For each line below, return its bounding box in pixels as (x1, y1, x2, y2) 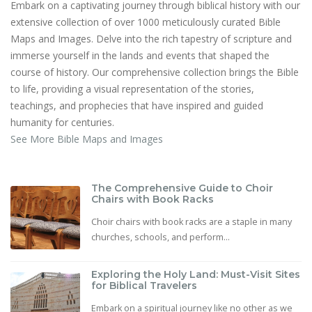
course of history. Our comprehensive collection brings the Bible (10, 65, 299, 79)
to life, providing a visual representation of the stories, (10, 82, 254, 96)
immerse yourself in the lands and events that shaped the (10, 49, 270, 63)
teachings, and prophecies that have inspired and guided (10, 99, 263, 113)
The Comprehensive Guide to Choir (91, 182, 273, 195)
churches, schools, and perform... (91, 231, 230, 244)
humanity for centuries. (10, 116, 114, 130)
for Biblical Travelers (91, 279, 197, 292)
